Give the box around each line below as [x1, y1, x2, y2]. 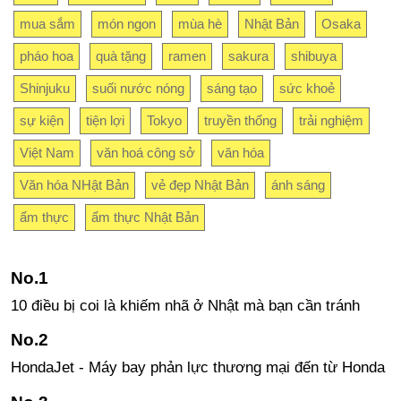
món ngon [97, 15, 156, 31]
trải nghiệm [298, 112, 363, 128]
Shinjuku [19, 80, 70, 96]
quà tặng [95, 47, 146, 64]
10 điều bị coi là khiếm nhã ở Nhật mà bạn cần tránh [10, 296, 360, 314]
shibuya [290, 47, 337, 64]
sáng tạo [206, 80, 257, 96]
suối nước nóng [91, 80, 184, 96]
